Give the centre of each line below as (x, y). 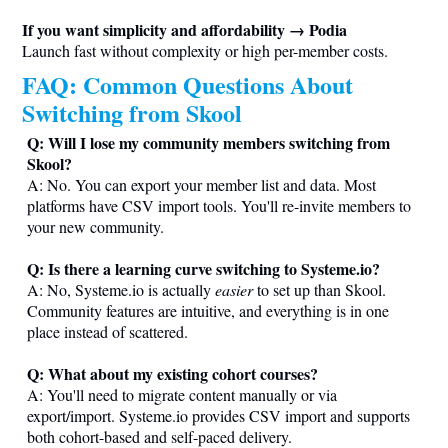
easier (234, 289)
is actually (179, 289)
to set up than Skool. (319, 289)
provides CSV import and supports (299, 415)
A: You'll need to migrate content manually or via (182, 394)
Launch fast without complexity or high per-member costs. (205, 50)
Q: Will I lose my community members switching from (208, 142)
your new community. (95, 226)
